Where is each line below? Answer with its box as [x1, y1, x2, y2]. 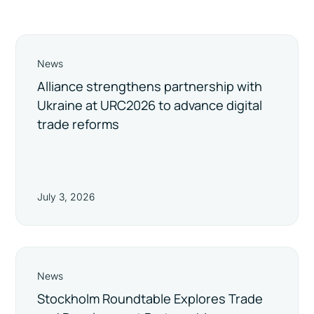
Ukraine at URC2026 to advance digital [37, 96, 263, 114]
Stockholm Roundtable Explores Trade [37, 289, 264, 307]
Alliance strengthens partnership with [37, 77, 263, 95]
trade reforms [37, 115, 120, 132]
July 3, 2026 [37, 190, 95, 203]
